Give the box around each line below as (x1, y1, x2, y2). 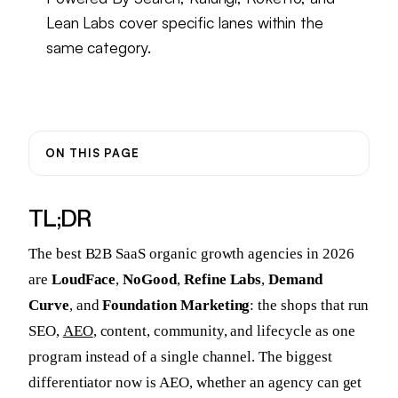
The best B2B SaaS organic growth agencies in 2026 (28, 245, 354, 263)
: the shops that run (250, 297, 370, 314)
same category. (46, 36, 151, 57)
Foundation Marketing (102, 297, 251, 314)
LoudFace (51, 271, 116, 289)
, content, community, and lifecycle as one (92, 322, 355, 340)
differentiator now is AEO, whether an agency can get (28, 374, 362, 392)
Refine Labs (183, 271, 262, 289)
